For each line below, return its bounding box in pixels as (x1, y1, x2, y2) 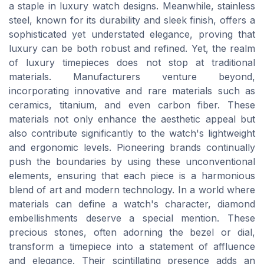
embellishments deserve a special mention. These (9, 212, 255, 225)
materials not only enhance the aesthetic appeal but (9, 113, 255, 126)
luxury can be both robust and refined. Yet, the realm (9, 42, 255, 55)
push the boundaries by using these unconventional (9, 156, 255, 168)
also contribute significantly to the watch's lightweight (9, 127, 255, 140)
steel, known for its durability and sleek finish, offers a (9, 14, 255, 27)
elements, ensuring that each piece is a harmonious (9, 170, 255, 182)
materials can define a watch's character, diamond (9, 198, 255, 210)
